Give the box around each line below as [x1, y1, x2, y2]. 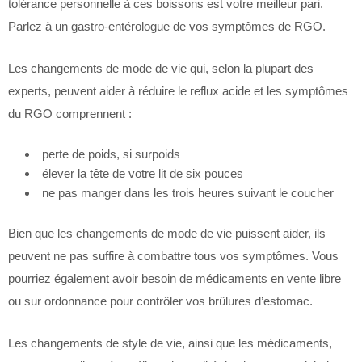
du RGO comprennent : [8, 107, 132, 120]
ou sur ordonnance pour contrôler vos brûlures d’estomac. [8, 294, 313, 308]
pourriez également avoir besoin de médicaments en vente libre [8, 271, 341, 285]
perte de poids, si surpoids [42, 147, 180, 161]
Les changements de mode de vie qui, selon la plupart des [8, 61, 314, 75]
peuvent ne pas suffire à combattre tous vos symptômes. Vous [8, 249, 339, 263]
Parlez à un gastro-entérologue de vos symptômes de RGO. [8, 19, 326, 33]
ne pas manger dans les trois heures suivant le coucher [42, 186, 334, 200]
